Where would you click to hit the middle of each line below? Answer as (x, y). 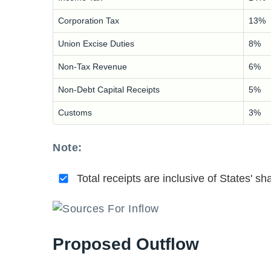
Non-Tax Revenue (93, 67)
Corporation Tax (89, 21)
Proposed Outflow (126, 244)
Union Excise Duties (96, 44)
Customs (75, 113)
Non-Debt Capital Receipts (109, 90)
